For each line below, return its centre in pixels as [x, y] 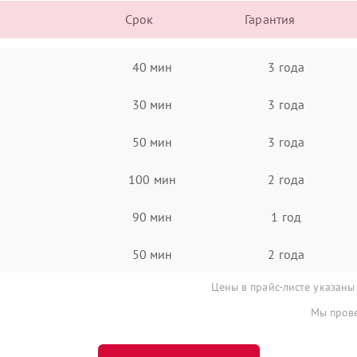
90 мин [152, 216]
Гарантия [270, 19]
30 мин [152, 104]
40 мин [152, 67]
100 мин [152, 179]
